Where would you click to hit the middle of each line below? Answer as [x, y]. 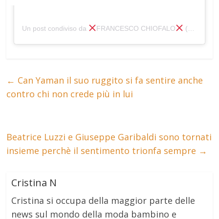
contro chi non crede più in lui [70, 94]
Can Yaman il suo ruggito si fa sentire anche [109, 80]
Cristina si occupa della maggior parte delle [103, 200]
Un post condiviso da [55, 28]
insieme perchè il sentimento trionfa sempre [103, 150]
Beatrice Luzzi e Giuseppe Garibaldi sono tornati [109, 137]
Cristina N [34, 182]
